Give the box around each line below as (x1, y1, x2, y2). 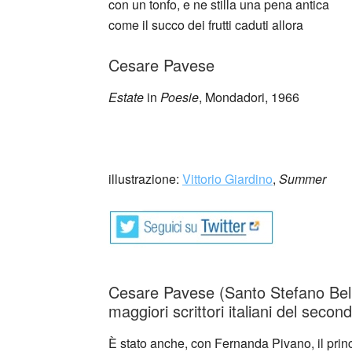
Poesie (160, 88, 199, 106)
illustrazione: (108, 170, 182, 188)
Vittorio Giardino (182, 170, 273, 188)
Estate (108, 88, 144, 106)
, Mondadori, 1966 (199, 88, 299, 106)
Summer (279, 170, 326, 188)
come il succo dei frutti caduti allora (108, 16, 303, 34)
